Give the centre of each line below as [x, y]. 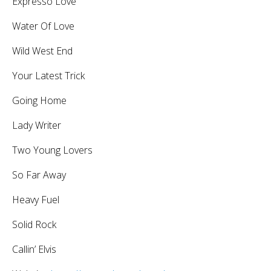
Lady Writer [37, 125]
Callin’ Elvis [34, 249]
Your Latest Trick [48, 75]
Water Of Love [43, 26]
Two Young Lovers [52, 150]
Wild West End [42, 51]
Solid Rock [34, 224]
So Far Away [39, 175]
